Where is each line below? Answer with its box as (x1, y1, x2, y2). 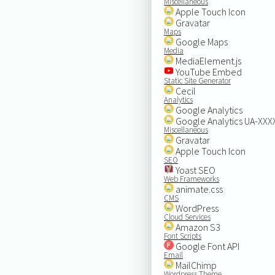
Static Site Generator (163, 75, 231, 86)
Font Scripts (163, 230, 201, 241)
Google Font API (173, 239, 239, 252)
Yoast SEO (173, 163, 215, 176)
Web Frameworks (163, 173, 219, 184)
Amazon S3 (173, 220, 220, 233)
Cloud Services (163, 211, 211, 222)
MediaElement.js (173, 54, 241, 67)
